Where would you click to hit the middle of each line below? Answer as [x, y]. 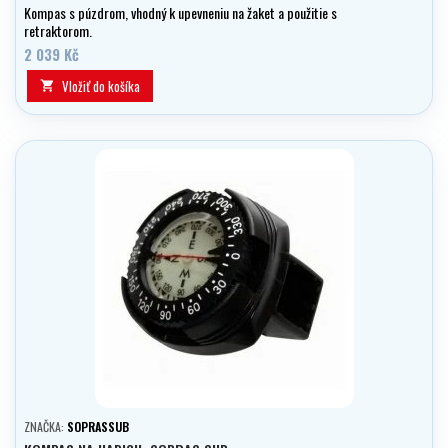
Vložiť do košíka [101, 86]
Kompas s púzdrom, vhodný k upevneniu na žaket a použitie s [180, 13]
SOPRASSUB [98, 427]
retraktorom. [58, 31]
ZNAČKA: [45, 427]
